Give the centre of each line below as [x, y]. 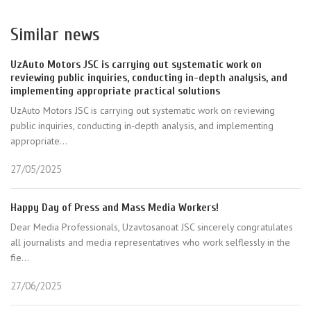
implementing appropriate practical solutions [115, 91]
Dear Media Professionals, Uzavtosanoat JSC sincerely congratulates [152, 227]
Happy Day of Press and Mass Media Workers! [115, 208]
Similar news [55, 35]
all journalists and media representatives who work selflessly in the [150, 242]
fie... [20, 258]
